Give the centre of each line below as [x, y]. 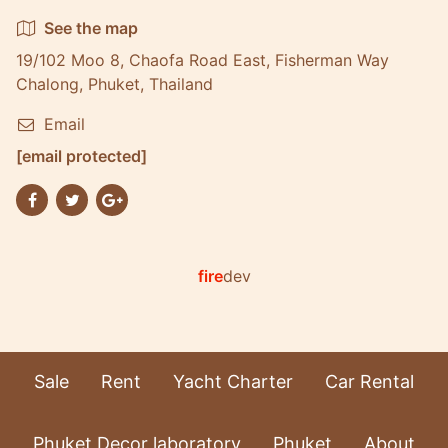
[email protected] [81, 156]
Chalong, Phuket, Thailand [114, 84]
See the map [91, 28]
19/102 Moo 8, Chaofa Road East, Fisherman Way [202, 60]
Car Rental [369, 381]
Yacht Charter [233, 381]
